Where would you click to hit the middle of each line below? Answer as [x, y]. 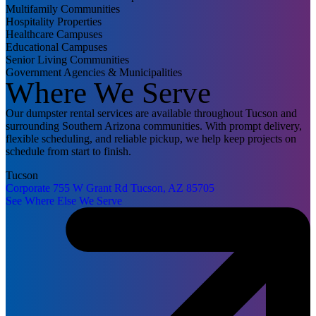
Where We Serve [108, 93]
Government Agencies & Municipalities [94, 73]
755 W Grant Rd [90, 188]
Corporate [28, 188]
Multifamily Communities [63, 9]
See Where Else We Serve [64, 201]
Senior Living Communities [67, 60]
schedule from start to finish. [68, 152]
